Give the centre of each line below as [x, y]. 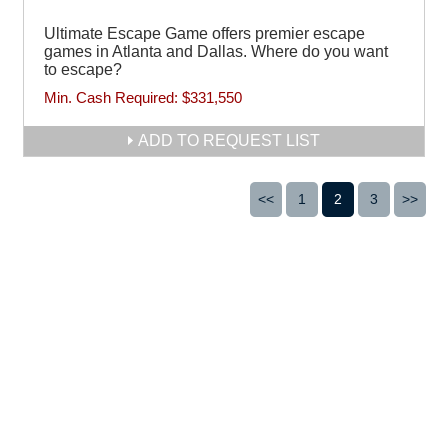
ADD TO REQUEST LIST [229, 140]
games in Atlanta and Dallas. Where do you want [216, 51]
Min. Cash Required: [113, 97]
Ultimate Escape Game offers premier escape [204, 33]
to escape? [83, 69]
